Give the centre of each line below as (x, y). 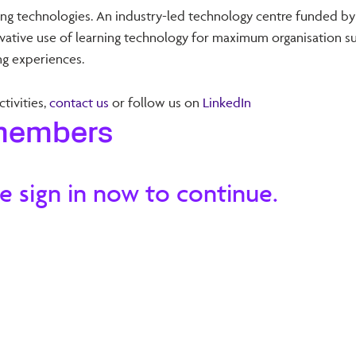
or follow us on (156, 102)
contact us (79, 102)
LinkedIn (227, 102)
